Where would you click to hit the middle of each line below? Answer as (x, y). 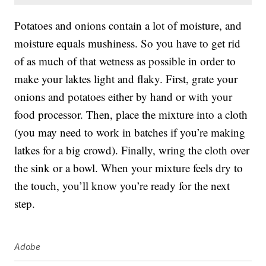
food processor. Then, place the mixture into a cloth (131, 115)
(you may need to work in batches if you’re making (130, 132)
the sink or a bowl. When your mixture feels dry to (129, 168)
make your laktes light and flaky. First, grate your (126, 79)
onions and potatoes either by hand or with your (123, 97)
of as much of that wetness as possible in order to (125, 61)
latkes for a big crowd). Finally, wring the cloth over (132, 150)
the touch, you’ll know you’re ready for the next (122, 186)
